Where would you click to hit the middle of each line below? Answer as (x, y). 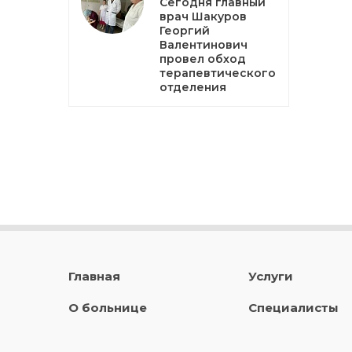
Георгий (185, 31)
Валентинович (203, 45)
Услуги (270, 276)
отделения (193, 87)
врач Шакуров (203, 16)
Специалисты (293, 308)
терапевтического (218, 73)
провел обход (203, 59)
